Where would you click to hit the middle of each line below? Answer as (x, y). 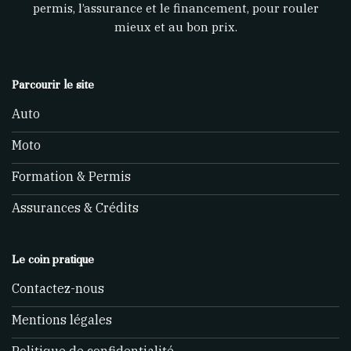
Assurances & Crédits (75, 208)
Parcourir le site (53, 84)
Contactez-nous (58, 289)
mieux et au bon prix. (175, 26)
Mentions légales (62, 320)
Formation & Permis (71, 177)
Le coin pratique (53, 259)
